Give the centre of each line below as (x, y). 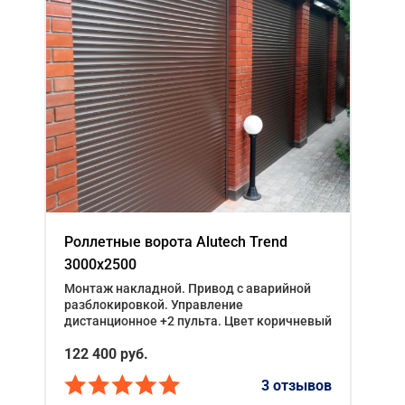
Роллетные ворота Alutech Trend (176, 242)
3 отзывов (297, 385)
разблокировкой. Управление (154, 305)
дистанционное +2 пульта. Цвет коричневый (198, 321)
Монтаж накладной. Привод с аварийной (188, 289)
